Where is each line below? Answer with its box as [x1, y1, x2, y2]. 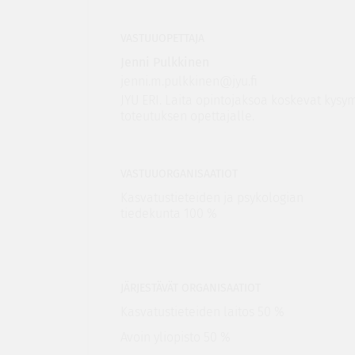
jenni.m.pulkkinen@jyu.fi [120, 74, 258, 89]
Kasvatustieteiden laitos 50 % [120, 304, 284, 319]
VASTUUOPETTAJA [120, 32, 204, 45]
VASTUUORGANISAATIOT [120, 167, 238, 181]
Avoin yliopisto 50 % [120, 330, 231, 345]
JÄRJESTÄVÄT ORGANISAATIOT [120, 281, 261, 295]
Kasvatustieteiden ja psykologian [120, 190, 303, 205]
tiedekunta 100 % [120, 206, 217, 221]
